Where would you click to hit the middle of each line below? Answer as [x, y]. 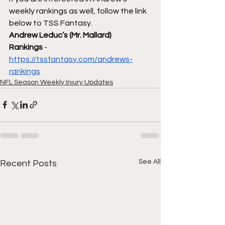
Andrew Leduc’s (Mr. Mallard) [61, 35]
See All [150, 161]
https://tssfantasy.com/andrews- [71, 59]
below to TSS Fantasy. [51, 23]
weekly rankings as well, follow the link [79, 11]
